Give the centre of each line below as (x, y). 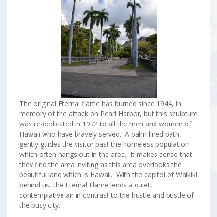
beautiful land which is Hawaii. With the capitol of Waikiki (108, 175)
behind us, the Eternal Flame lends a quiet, (86, 185)
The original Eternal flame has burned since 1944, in (100, 103)
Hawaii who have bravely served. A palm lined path (99, 134)
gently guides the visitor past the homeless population (104, 144)
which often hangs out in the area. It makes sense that (106, 154)
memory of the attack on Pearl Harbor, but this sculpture (108, 114)
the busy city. (40, 205)
